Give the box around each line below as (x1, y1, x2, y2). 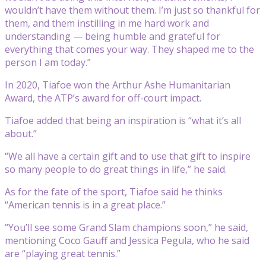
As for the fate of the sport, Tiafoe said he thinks (5, 185, 223, 198)
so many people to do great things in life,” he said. (5, 162, 227, 176)
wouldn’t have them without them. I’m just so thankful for (5, 3, 260, 17)
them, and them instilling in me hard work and (5, 16, 209, 30)
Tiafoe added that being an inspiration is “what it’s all (5, 113, 241, 127)
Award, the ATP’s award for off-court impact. (5, 91, 201, 104)
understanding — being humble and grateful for (5, 29, 220, 43)
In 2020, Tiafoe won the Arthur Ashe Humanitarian (5, 78, 230, 91)
